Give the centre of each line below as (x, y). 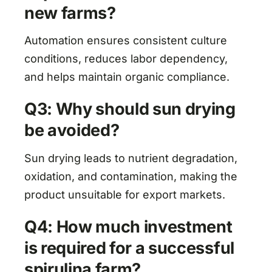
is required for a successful (129, 248)
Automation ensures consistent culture (125, 41)
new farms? (70, 13)
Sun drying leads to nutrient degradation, (131, 158)
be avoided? (72, 131)
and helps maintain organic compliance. (127, 77)
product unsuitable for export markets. (124, 194)
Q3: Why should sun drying (130, 109)
